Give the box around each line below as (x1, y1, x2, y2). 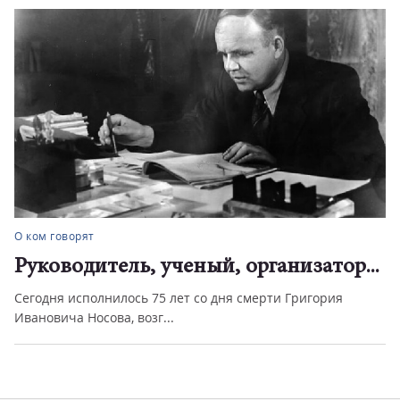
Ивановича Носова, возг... (14, 309, 174, 326)
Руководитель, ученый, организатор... (14, 256, 379, 279)
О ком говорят (14, 229, 95, 244)
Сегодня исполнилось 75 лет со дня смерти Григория (14, 289, 343, 306)
